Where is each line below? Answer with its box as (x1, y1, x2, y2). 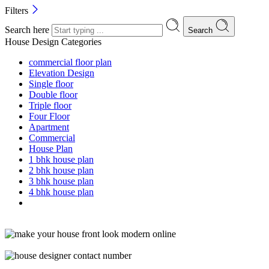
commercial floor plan (29, 56, 112, 67)
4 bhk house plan (29, 186, 94, 197)
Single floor (29, 78, 73, 89)
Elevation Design (29, 67, 94, 78)
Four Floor (29, 110, 70, 121)
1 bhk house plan (29, 154, 94, 165)
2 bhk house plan (29, 165, 94, 175)
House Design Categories (5, 36, 101, 47)
